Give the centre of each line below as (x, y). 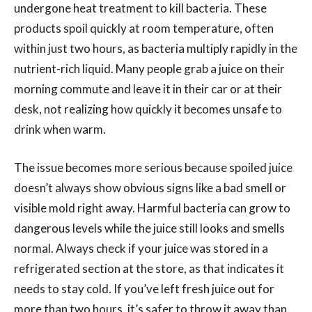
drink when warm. (60, 129)
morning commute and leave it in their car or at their (148, 88)
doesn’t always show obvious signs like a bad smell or (150, 187)
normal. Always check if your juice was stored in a (141, 248)
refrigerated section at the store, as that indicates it (149, 268)
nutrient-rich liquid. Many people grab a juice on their (149, 68)
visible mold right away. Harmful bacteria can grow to (152, 208)
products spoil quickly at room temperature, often (144, 28)
